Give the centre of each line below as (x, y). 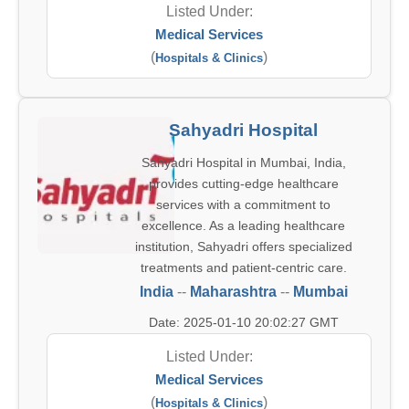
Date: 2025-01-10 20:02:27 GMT (243, 322)
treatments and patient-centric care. (243, 267)
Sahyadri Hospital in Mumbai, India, (243, 163)
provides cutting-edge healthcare (243, 184)
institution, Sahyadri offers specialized (243, 246)
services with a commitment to (243, 204)
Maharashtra (233, 292)
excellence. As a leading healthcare (243, 225)
